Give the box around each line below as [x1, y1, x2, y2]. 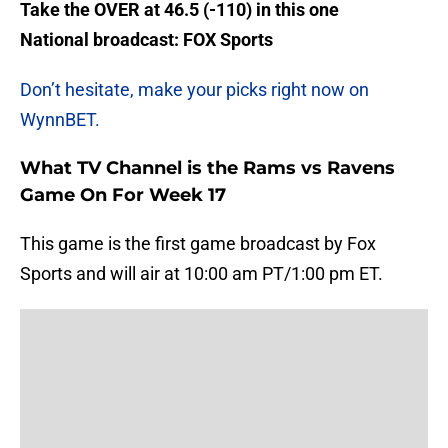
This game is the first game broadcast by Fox [20, 233, 376, 255]
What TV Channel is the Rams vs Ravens [20, 157, 395, 180]
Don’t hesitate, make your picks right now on [20, 79, 369, 101]
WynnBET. [20, 109, 100, 131]
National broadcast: [20, 29, 179, 51]
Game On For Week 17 [20, 184, 226, 207]
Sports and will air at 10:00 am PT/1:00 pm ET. [20, 263, 383, 285]
